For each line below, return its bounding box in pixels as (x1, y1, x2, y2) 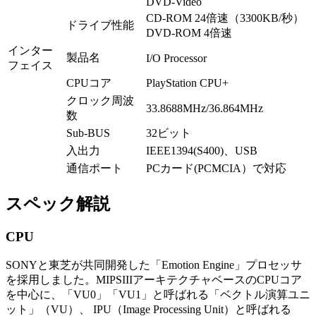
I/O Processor (146, 52, 207, 65)
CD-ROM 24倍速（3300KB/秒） (146, 12, 304, 25)
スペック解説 (6, 195, 110, 214)
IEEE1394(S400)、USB (146, 145, 257, 157)
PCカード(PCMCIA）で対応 (146, 162, 286, 175)
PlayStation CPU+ (146, 77, 229, 90)
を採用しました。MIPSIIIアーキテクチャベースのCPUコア (6, 273, 302, 286)
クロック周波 (66, 95, 134, 107)
